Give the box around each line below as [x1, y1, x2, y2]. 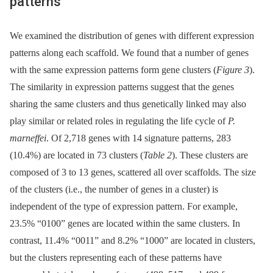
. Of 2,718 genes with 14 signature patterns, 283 [46, 132, 231, 143]
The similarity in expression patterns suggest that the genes [10, 81, 234, 92]
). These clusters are [172, 149, 248, 160]
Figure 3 [216, 64, 249, 75]
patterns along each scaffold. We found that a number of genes [10, 47, 249, 58]
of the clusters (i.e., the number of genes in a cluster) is [10, 183, 218, 194]
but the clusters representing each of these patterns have [10, 252, 222, 263]
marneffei [10, 132, 46, 143]
